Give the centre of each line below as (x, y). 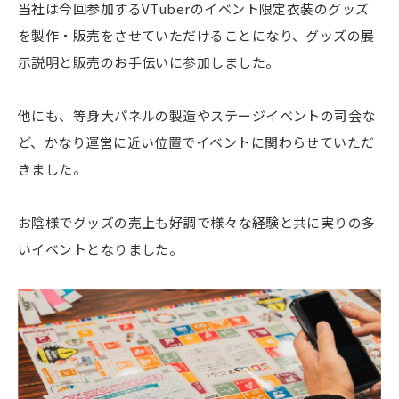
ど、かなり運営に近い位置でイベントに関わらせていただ (196, 142)
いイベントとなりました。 (101, 249)
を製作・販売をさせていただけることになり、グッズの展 (196, 36)
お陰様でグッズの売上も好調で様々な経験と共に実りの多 (197, 223)
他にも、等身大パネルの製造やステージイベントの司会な (197, 116)
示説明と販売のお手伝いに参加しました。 (149, 62)
